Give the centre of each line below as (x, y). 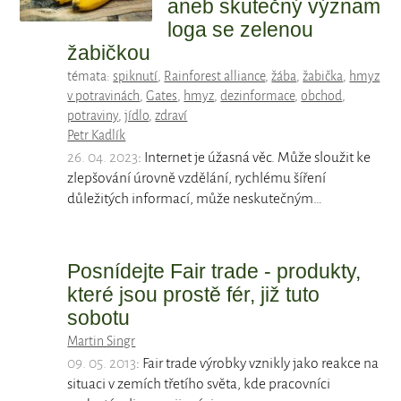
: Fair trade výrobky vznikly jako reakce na (258, 364)
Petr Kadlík (97, 136)
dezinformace (258, 96)
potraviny (93, 116)
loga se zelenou (240, 30)
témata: (90, 77)
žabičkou (109, 53)
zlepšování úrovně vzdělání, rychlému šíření (197, 179)
